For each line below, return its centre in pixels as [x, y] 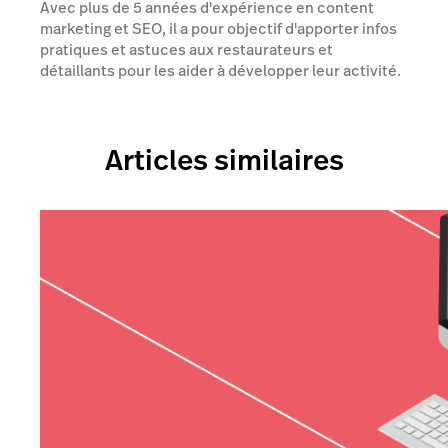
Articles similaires [224, 160]
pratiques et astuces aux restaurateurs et [186, 49]
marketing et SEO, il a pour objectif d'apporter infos [218, 28]
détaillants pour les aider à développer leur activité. [220, 70]
